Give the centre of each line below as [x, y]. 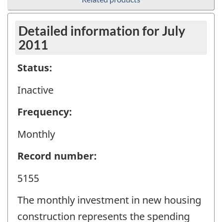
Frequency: [45, 112]
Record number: [57, 156]
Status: [35, 68]
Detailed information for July [102, 31]
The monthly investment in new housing [109, 200]
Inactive [35, 90]
